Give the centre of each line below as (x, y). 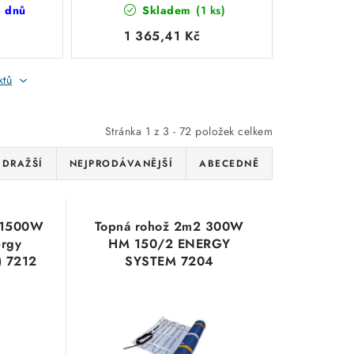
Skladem (166, 10)
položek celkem (232, 131)
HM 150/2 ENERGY (169, 244)
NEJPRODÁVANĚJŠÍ (121, 164)
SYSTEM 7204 (169, 261)
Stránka (125, 131)
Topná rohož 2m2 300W (169, 226)
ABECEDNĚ (229, 164)
